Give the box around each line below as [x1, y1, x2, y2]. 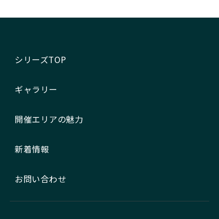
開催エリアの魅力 [15, 113, 84, 126]
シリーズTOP [15, 53, 66, 66]
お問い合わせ [15, 173, 66, 185]
